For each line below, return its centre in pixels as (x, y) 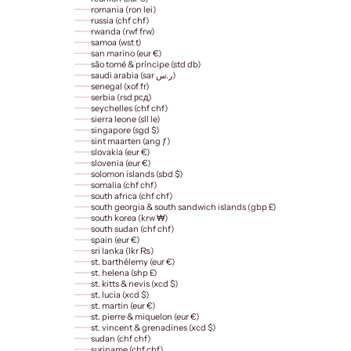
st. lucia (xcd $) (120, 295)
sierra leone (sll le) (125, 119)
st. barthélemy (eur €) (133, 262)
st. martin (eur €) (123, 306)
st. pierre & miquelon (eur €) (145, 317)
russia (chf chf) (120, 21)
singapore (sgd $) (125, 130)
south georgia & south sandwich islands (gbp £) (183, 207)
